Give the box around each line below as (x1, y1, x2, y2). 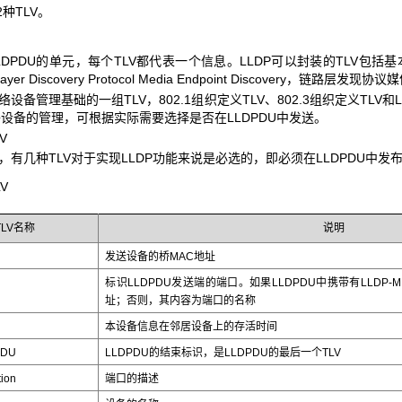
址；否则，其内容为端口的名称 (105, 294, 257, 308)
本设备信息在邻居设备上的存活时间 (105, 320, 278, 334)
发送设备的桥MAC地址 (105, 250, 216, 264)
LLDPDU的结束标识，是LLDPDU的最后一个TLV (105, 346, 342, 360)
